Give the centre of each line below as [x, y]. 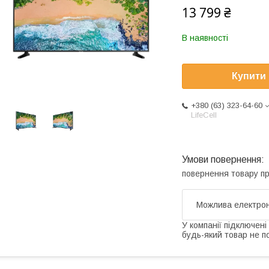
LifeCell [204, 115]
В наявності [205, 38]
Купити [249, 76]
